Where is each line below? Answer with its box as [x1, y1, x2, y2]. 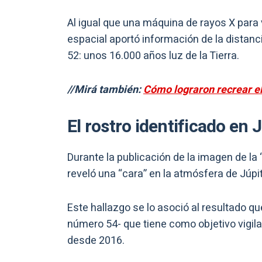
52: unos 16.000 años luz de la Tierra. [67, 47, 239, 64]
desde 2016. [67, 232, 127, 249]
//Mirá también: [67, 81, 143, 98]
